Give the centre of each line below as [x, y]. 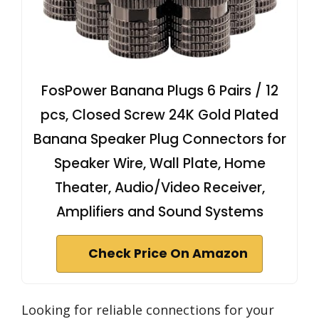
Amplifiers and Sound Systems [159, 212]
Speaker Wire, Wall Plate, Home [159, 164]
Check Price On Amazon [168, 254]
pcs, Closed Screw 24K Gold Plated [159, 115]
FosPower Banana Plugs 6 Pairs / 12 [159, 91]
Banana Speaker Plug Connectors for [159, 140]
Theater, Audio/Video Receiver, [159, 188]
